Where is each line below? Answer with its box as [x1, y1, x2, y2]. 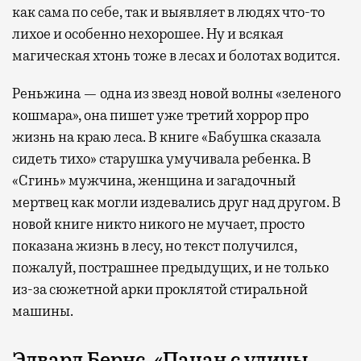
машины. [12, 301, 73, 320]
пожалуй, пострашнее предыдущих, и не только [12, 258, 329, 276]
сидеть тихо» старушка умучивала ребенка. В [12, 149, 311, 168]
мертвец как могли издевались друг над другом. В [12, 193, 341, 211]
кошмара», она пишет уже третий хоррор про [12, 106, 309, 124]
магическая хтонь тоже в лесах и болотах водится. [12, 46, 340, 64]
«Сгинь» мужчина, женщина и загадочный [12, 171, 296, 189]
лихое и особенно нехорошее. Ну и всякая [12, 24, 284, 43]
